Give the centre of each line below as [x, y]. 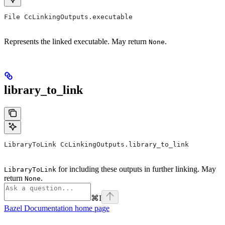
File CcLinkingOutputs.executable [68, 17]
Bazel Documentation [38, 208]
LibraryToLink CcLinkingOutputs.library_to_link [96, 144]
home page [91, 208]
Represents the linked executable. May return [76, 42]
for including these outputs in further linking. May [136, 169]
